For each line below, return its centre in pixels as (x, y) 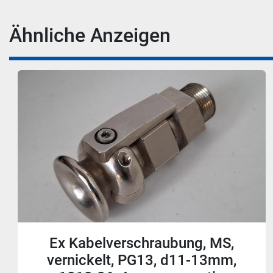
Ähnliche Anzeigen (96, 35)
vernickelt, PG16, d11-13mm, (148, 260)
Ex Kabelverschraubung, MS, (148, 243)
